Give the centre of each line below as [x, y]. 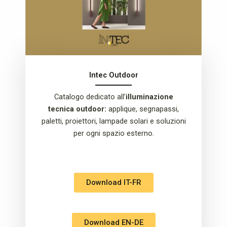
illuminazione [149, 97]
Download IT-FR [113, 182]
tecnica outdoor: [77, 109]
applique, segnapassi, [143, 109]
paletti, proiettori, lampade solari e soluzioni [113, 121]
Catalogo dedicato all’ [90, 97]
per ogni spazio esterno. [113, 134]
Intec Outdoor [113, 75]
